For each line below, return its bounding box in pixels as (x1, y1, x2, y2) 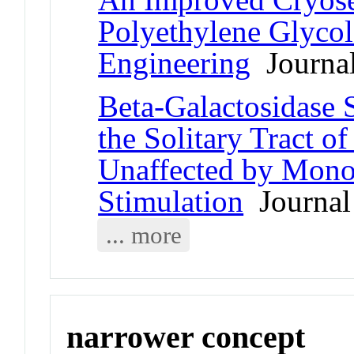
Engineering (98, 45, 251, 80)
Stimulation (98, 183, 244, 218)
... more (105, 220, 182, 249)
